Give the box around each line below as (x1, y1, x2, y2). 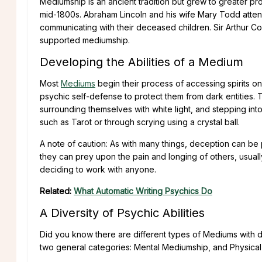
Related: (40, 185, 74, 196)
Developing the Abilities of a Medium (40, 54, 243, 69)
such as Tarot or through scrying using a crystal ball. (40, 116, 240, 127)
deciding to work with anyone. (40, 164, 156, 174)
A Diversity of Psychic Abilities (40, 205, 205, 220)
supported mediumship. (40, 35, 130, 45)
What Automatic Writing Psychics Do (74, 185, 212, 196)
